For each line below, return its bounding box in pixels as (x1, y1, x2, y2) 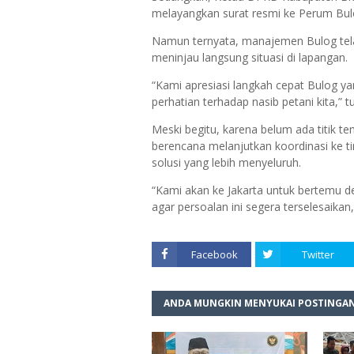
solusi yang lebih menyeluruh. (152, 155, 301, 170)
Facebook (190, 247, 238, 262)
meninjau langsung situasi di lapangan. (152, 50, 348, 65)
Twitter (301, 247, 334, 262)
